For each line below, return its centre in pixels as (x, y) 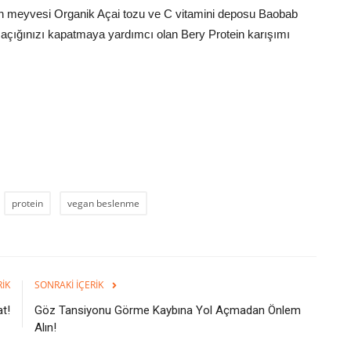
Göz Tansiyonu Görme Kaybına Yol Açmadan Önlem (168, 310)
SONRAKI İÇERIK (69, 284)
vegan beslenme (103, 203)
